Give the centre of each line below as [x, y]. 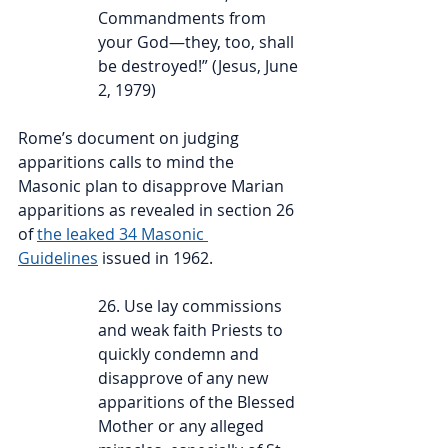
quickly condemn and [180, 354]
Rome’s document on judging [130, 138]
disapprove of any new [185, 378]
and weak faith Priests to [192, 330]
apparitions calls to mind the [128, 162]
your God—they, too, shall [198, 42]
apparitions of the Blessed [198, 402]
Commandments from [184, 18]
